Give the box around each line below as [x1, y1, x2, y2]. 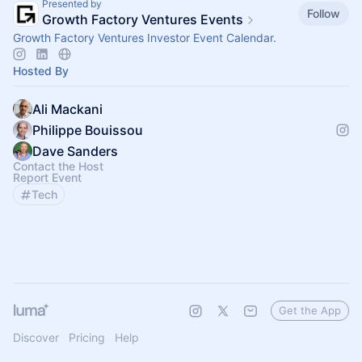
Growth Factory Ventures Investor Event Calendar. [13, 31, 276, 44]
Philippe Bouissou [32, 122, 143, 138]
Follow [307, 6, 340, 20]
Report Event [13, 170, 82, 184]
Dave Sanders [32, 143, 118, 159]
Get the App [279, 304, 341, 317]
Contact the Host [13, 159, 103, 173]
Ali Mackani [32, 101, 103, 117]
